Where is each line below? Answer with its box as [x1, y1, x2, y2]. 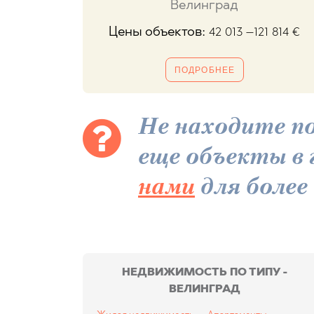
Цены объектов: [109, 26, 210, 40]
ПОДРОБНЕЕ [174, 64, 235, 75]
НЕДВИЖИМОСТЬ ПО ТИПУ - [121, 266, 287, 278]
